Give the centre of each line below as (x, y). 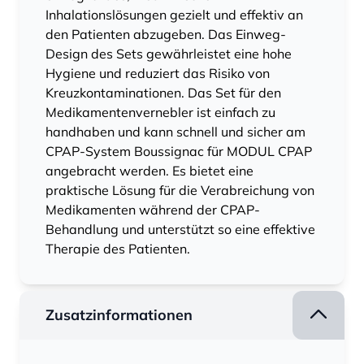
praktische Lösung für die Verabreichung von (180, 191)
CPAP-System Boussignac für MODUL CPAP (179, 152)
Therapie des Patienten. (118, 249)
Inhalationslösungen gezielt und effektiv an (174, 15)
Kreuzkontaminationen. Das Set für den (163, 93)
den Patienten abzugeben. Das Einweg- (166, 35)
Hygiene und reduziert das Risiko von (158, 74)
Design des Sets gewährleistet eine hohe (169, 54)
